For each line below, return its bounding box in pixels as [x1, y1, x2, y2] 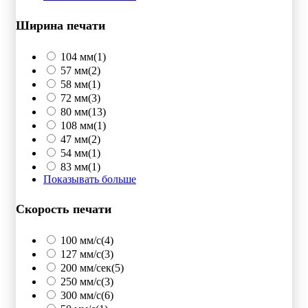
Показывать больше [43, 173, 136, 186]
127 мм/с [60, 247, 101, 260]
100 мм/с [60, 234, 101, 246]
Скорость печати [16, 202, 111, 216]
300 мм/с [60, 289, 101, 301]
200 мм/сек [60, 261, 111, 274]
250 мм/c [60, 275, 101, 287]
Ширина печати [16, 19, 105, 33]
